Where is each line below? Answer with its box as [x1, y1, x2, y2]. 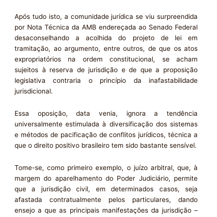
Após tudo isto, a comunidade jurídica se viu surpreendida [15, 12, 198, 20]
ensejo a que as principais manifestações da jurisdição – [15, 206, 198, 214]
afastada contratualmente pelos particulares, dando [15, 195, 198, 203]
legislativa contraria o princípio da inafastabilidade [15, 76, 198, 84]
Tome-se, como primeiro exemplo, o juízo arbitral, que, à [15, 163, 198, 171]
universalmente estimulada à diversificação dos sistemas [15, 120, 198, 128]
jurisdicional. [15, 87, 53, 95]
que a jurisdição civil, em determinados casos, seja [15, 185, 198, 193]
